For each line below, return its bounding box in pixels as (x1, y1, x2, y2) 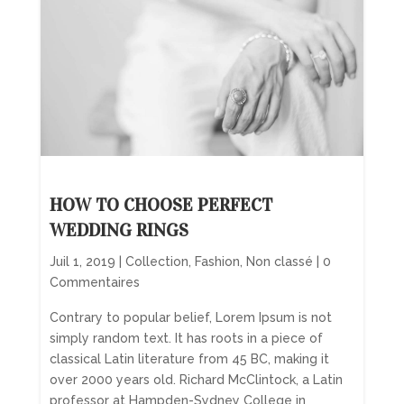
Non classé (245, 253, 313, 269)
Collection (124, 253, 188, 269)
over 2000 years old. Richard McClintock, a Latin (49, 372, 343, 387)
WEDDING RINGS (49, 218, 188, 241)
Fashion (194, 253, 240, 269)
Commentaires (49, 274, 140, 289)
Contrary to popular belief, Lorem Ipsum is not (49, 309, 332, 325)
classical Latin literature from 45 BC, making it (49, 351, 329, 366)
